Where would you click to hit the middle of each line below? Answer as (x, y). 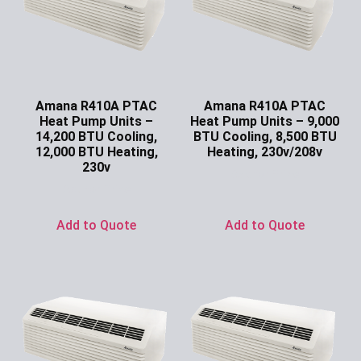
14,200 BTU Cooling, (96, 136)
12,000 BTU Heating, (96, 151)
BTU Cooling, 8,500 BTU (265, 136)
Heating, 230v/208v (265, 151)
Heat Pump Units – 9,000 (265, 121)
